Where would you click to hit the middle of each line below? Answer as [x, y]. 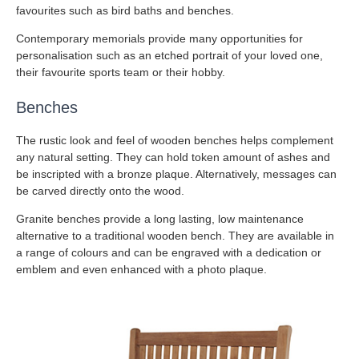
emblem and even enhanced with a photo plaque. [141, 270]
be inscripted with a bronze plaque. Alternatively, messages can [176, 174]
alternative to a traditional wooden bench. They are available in [175, 236]
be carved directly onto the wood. [100, 191]
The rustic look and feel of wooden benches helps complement [175, 141]
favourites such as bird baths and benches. [125, 11]
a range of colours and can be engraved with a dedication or [169, 253]
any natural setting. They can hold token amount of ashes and [173, 157]
